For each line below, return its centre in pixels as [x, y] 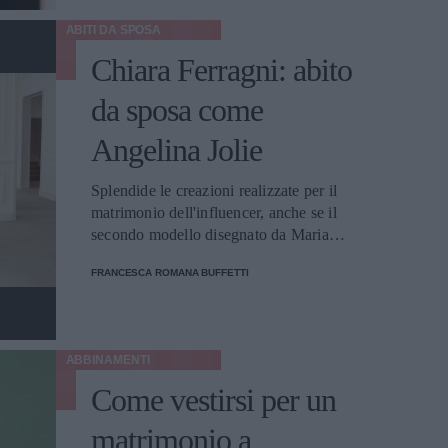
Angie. [113, 278]
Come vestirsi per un [213, 400]
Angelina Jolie [176, 150]
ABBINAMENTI [107, 360]
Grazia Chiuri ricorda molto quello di [211, 256]
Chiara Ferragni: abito [221, 70]
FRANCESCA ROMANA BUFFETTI [170, 272]
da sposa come [177, 110]
